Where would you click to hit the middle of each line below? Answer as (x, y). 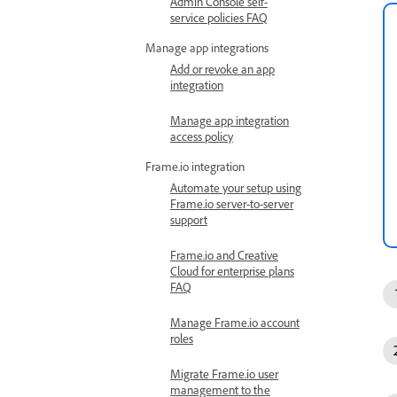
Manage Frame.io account (235, 322)
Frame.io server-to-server (232, 203)
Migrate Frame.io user (224, 374)
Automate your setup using (236, 187)
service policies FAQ (219, 17)
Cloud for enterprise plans (232, 271)
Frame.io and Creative (224, 255)
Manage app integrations (207, 47)
